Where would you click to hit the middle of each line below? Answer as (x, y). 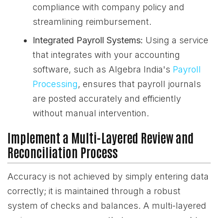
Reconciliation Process (63, 152)
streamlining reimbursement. (92, 22)
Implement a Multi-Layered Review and (100, 137)
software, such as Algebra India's (103, 69)
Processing (55, 84)
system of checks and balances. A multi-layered (107, 206)
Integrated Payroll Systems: (88, 40)
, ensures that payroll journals (139, 84)
